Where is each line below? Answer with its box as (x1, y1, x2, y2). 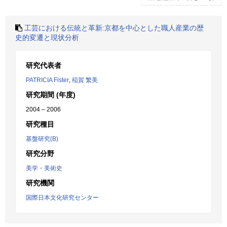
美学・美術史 (26, 165, 62, 172)
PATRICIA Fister (26, 77, 69, 84)
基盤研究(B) (26, 135, 58, 142)
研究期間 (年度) (26, 91, 75, 99)
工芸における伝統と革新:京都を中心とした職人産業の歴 (24, 24, 204, 32)
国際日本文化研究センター (26, 194, 99, 201)
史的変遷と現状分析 (15, 33, 79, 42)
